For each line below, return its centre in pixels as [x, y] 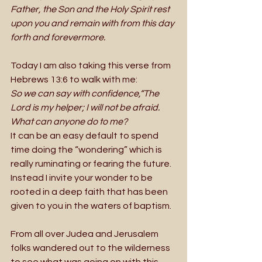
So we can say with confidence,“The [86, 93]
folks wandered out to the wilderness [91, 248]
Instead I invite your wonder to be [82, 177]
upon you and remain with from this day [93, 23]
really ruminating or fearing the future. [92, 163]
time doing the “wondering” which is [87, 149]
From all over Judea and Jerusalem [85, 234]
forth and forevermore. [58, 37]
